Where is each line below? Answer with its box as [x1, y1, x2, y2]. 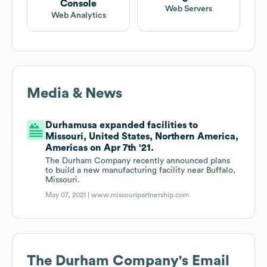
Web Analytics [51, 11, 106, 20]
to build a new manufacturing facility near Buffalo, [45, 166, 236, 175]
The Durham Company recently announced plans [45, 157, 231, 166]
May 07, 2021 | [45, 191, 92, 199]
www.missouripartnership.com [91, 191, 190, 199]
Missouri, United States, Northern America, [45, 132, 239, 142]
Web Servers [165, 5, 212, 14]
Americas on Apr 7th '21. [45, 143, 154, 153]
